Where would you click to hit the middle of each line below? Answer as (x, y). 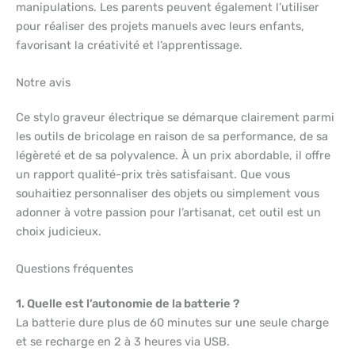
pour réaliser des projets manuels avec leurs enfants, (160, 26)
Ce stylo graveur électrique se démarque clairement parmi (175, 117)
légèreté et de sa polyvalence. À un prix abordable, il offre (173, 155)
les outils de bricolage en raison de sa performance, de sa (172, 136)
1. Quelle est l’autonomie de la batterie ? (128, 304)
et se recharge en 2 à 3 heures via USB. (123, 342)
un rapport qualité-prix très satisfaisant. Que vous (153, 174)
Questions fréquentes (74, 269)
